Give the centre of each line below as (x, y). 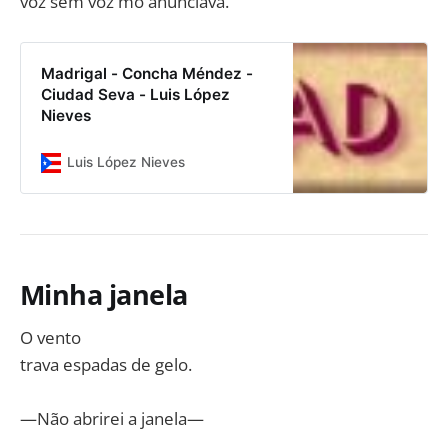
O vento (50, 337)
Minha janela (104, 294)
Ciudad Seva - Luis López (135, 94)
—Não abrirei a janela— (112, 418)
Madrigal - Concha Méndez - (146, 73)
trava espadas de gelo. (106, 364)
